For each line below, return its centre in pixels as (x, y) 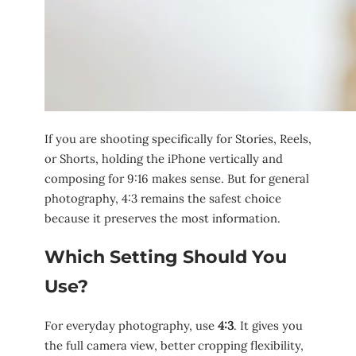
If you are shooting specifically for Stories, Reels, (178, 138)
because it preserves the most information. (163, 218)
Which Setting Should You (166, 257)
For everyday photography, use (131, 326)
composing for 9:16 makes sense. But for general (177, 178)
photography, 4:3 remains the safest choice (163, 198)
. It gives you (268, 326)
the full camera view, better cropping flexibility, (174, 346)
